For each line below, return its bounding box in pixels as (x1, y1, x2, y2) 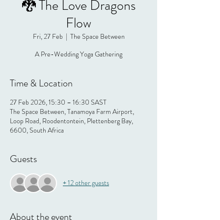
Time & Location (10, 76, 73, 90)
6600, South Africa (10, 125, 64, 135)
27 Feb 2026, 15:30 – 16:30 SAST (10, 97, 107, 107)
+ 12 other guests (63, 178, 109, 188)
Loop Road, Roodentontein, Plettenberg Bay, (10, 115, 133, 126)
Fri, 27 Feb (32, 31, 63, 41)
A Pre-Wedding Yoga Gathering (35, 49, 122, 59)
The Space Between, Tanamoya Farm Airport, (10, 106, 134, 116)
